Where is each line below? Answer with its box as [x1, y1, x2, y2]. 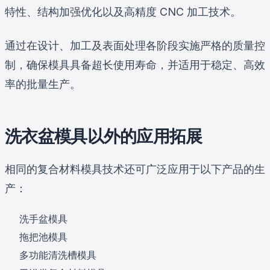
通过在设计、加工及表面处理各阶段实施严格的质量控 [5, 39, 265, 52]
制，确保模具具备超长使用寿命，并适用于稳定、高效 [5, 58, 265, 71]
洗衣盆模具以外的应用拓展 [5, 125, 202, 146]
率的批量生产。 [5, 77, 81, 90]
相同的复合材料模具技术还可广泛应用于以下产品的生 [5, 162, 265, 175]
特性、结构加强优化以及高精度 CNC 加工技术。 [5, 5, 241, 18]
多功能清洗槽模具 [19, 248, 96, 261]
